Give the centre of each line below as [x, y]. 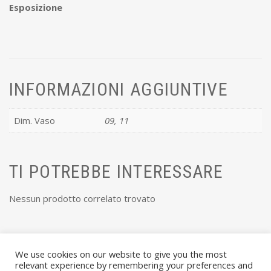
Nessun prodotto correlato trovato [82, 198]
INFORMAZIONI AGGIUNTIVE [119, 89]
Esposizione [36, 8]
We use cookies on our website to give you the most [121, 254]
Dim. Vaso [34, 120]
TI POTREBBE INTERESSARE [116, 171]
